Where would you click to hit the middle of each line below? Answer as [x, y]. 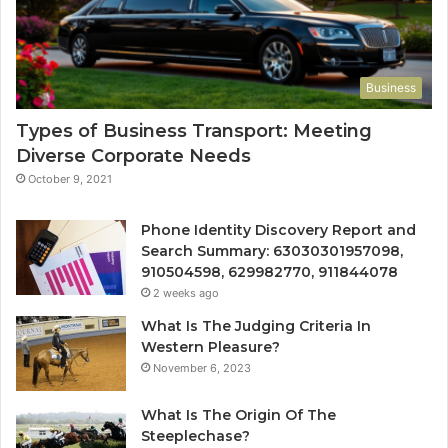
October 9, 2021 [70, 178]
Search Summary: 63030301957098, [272, 250]
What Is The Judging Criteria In [256, 325]
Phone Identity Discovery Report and [278, 229]
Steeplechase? [195, 435]
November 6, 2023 [202, 367]
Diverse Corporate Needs [133, 155]
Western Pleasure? [210, 346]
